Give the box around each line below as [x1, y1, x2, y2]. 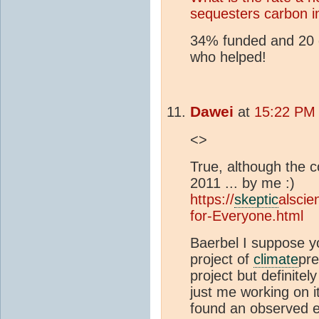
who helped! [190, 48, 266, 65]
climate [253, 251, 298, 267]
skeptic [234, 191, 278, 207]
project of [190, 251, 253, 267]
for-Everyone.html [190, 207, 303, 224]
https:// [190, 191, 234, 207]
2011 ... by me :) [190, 174, 295, 191]
